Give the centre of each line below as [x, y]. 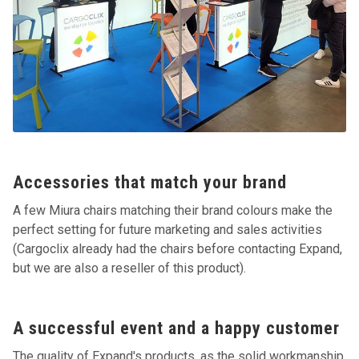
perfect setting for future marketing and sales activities [168, 230]
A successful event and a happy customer [177, 329]
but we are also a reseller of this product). [130, 268]
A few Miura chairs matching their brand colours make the [173, 211]
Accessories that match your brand [150, 183]
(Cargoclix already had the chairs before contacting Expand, [178, 249]
